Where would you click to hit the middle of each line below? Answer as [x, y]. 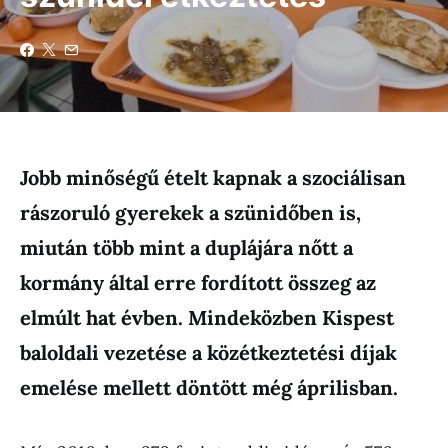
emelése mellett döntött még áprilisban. [209, 387]
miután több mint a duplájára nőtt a [186, 247]
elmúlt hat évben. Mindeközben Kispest [207, 317]
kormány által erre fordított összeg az [198, 282]
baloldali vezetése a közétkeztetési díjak [208, 352]
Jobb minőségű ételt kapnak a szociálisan [213, 177]
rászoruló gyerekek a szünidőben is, [190, 212]
